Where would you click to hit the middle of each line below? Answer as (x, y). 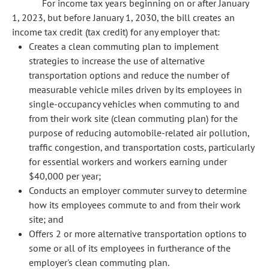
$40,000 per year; (65, 176)
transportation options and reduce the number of (129, 75)
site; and (46, 219)
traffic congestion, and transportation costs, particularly (141, 147)
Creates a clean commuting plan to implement (124, 46)
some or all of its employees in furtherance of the (130, 248)
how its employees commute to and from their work (135, 205)
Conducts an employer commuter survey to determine (138, 190)
